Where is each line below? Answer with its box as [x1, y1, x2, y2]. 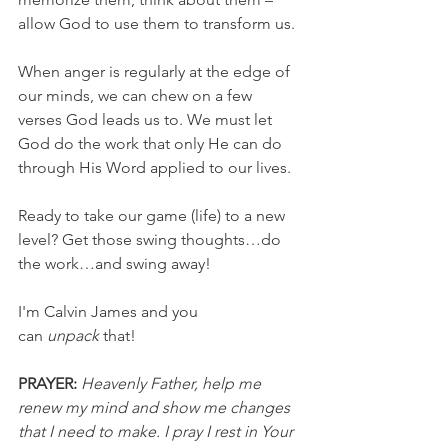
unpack [47, 326, 99, 345]
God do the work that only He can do [18, 134, 286, 153]
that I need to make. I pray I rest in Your [18, 422, 297, 441]
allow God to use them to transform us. [18, 14, 295, 33]
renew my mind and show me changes [18, 398, 294, 417]
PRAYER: [18, 374, 77, 393]
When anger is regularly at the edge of [18, 62, 294, 81]
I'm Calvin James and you [18, 302, 202, 321]
